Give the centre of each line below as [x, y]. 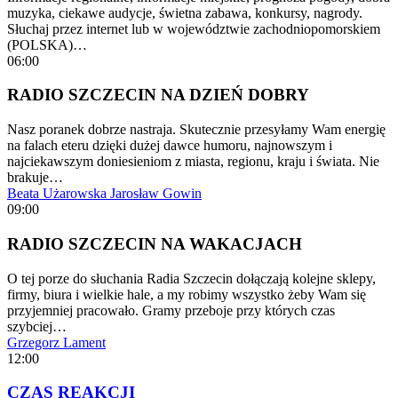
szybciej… [37, 326]
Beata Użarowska [57, 194]
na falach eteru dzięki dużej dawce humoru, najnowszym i [170, 146]
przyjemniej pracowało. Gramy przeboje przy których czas [171, 310]
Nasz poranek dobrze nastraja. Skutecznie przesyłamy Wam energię [196, 130]
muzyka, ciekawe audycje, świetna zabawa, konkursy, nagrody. [185, 12]
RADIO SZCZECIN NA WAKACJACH [155, 243]
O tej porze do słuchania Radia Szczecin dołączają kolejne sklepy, [191, 278]
